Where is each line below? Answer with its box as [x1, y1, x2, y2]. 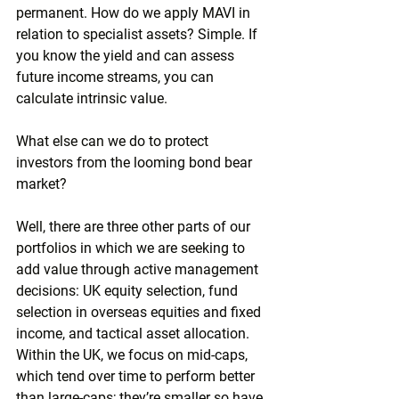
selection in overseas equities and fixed [16, 304, 265, 321]
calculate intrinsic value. [16, 90, 167, 107]
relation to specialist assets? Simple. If [16, 26, 261, 43]
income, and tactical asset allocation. [16, 325, 253, 342]
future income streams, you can [16, 69, 217, 85]
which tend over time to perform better [16, 368, 258, 385]
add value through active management [16, 261, 262, 278]
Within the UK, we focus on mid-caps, [16, 346, 251, 363]
